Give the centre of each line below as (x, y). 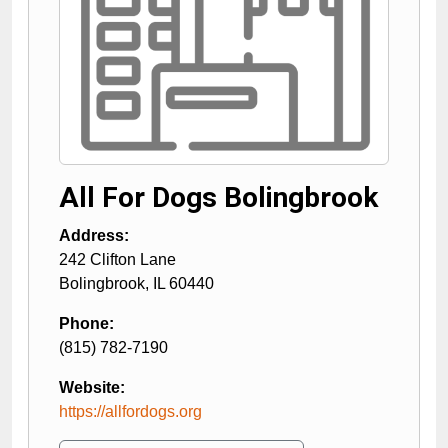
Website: (92, 387)
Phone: (86, 323)
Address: (94, 235)
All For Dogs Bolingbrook (218, 197)
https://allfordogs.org (130, 411)
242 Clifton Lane (117, 259)
